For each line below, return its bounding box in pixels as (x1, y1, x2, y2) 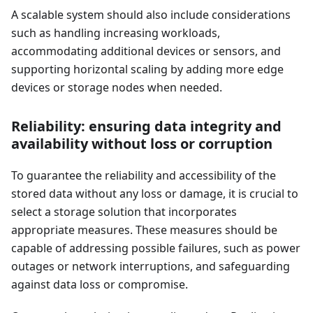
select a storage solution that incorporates (11, 204, 237, 220)
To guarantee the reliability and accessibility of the (11, 168, 276, 184)
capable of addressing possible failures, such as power (11, 240, 300, 256)
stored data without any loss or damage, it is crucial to (11, 186, 298, 202)
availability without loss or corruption (11, 134, 272, 154)
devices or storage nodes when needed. (11, 80, 222, 96)
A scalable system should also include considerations (11, 7, 291, 23)
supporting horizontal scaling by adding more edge (11, 61, 284, 78)
